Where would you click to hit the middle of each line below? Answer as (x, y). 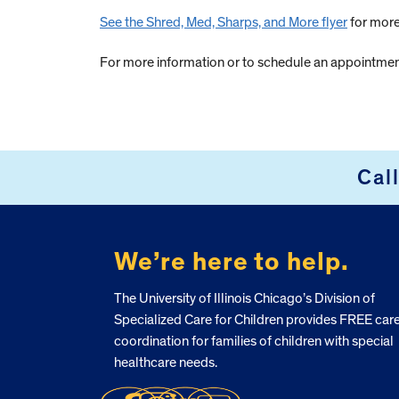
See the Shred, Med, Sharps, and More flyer (224, 23)
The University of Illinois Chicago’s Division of (244, 298)
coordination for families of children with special (253, 341)
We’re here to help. (231, 262)
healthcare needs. (165, 362)
